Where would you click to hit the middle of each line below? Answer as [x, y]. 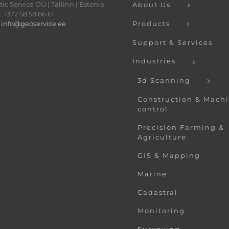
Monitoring [161, 210]
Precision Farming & [181, 127]
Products [151, 24]
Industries [154, 61]
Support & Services [173, 43]
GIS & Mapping [169, 155]
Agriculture [162, 137]
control [153, 109]
